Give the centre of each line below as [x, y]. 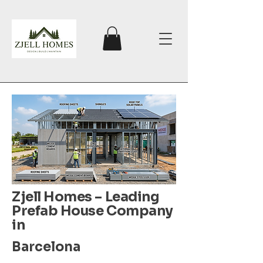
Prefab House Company [92, 211]
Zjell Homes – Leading [86, 197]
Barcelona [46, 247]
